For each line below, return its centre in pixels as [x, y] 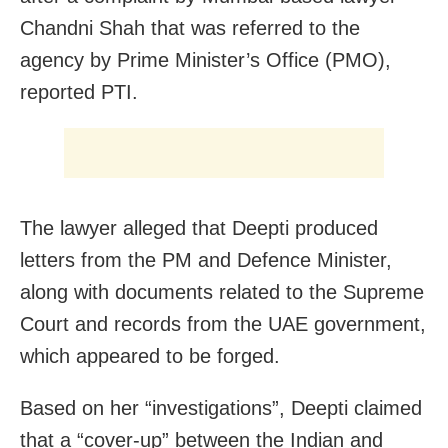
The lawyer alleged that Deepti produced [199, 227]
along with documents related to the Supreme [222, 291]
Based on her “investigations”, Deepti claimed [221, 407]
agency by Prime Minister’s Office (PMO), [205, 59]
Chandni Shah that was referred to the [190, 27]
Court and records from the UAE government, [223, 323]
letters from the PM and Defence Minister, [206, 259]
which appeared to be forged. [150, 355]
